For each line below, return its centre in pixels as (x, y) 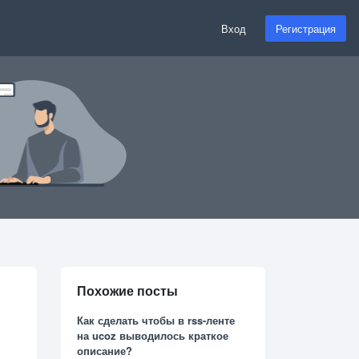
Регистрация (306, 28)
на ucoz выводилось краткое (153, 336)
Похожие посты (127, 291)
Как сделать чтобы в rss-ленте (156, 321)
